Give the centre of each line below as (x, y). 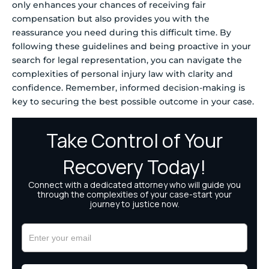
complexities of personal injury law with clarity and (122, 74)
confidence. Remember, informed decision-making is (128, 88)
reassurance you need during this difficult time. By (122, 33)
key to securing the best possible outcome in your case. (133, 102)
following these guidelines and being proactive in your (131, 47)
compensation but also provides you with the (111, 19)
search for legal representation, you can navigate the (127, 60)
